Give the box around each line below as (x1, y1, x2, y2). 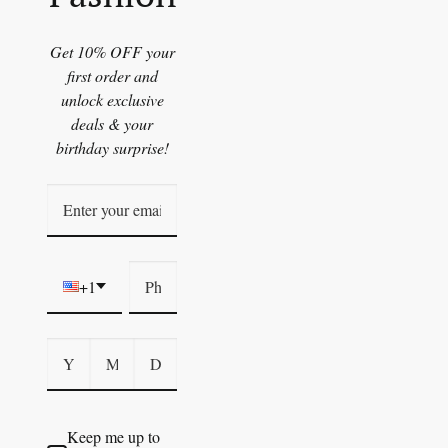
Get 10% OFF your (49, 40, 175, 62)
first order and (66, 64, 158, 86)
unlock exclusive (60, 88, 164, 110)
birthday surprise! (55, 136, 169, 158)
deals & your (71, 112, 153, 134)
